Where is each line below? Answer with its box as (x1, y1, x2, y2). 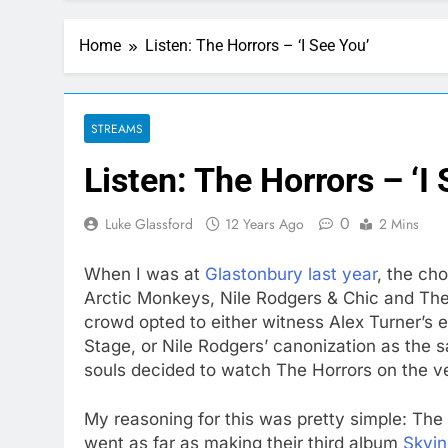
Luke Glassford (105, 214, 193, 234)
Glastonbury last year (205, 263, 377, 284)
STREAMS (91, 120, 143, 137)
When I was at (84, 263, 205, 284)
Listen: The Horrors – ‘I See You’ (145, 36, 369, 55)
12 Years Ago (225, 214, 304, 234)
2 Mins (379, 214, 419, 234)
